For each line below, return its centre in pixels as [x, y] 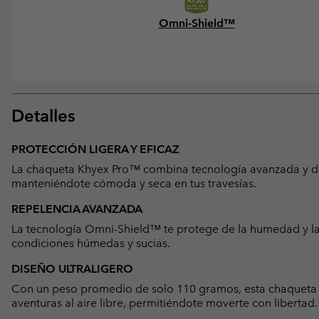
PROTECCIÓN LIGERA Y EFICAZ [95, 149]
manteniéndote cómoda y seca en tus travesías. [134, 183]
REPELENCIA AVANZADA [77, 209]
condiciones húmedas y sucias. [91, 243]
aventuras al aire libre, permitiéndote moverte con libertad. [164, 303]
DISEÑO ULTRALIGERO [72, 268]
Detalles [43, 115]
